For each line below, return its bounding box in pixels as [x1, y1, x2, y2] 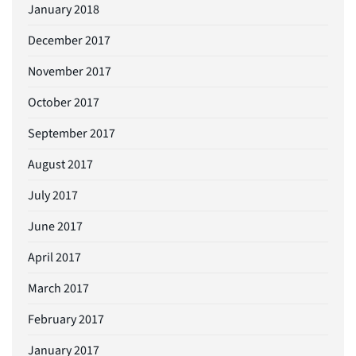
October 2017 [28, 93, 99, 111]
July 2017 [28, 186, 78, 204]
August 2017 [28, 155, 93, 173]
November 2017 [28, 62, 111, 80]
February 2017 [28, 310, 104, 328]
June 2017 [28, 217, 83, 235]
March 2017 [28, 279, 89, 297]
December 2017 [28, 31, 110, 49]
